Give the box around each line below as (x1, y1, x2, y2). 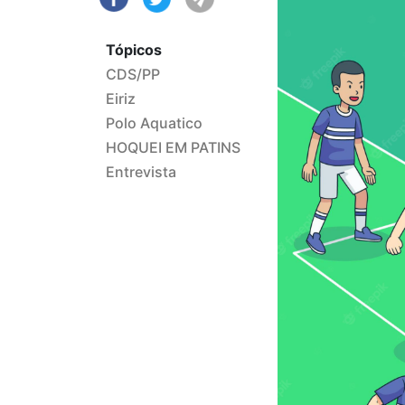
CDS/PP (106, 65, 160, 84)
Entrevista (106, 163, 176, 182)
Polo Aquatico (106, 114, 202, 133)
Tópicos (106, 41, 162, 60)
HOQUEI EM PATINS (106, 138, 240, 157)
